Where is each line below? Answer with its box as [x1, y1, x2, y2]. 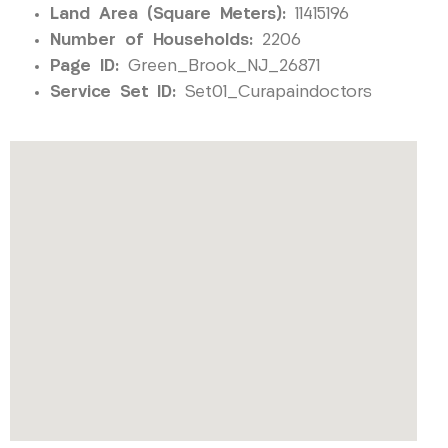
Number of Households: [50, 31, 253, 49]
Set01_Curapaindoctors [176, 83, 372, 101]
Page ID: [50, 57, 119, 75]
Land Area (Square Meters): [50, 5, 286, 23]
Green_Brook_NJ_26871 [119, 57, 320, 75]
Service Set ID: [50, 83, 176, 101]
